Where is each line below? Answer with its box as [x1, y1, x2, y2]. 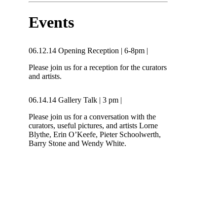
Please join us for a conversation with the [29, 112, 156, 121]
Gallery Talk [58, 95, 98, 104]
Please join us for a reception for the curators [29, 63, 167, 72]
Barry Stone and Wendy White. [29, 139, 127, 147]
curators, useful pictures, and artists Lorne [29, 121, 158, 130]
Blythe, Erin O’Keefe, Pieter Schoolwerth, [29, 130, 161, 139]
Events [29, 13, 74, 31]
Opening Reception [58, 46, 121, 55]
